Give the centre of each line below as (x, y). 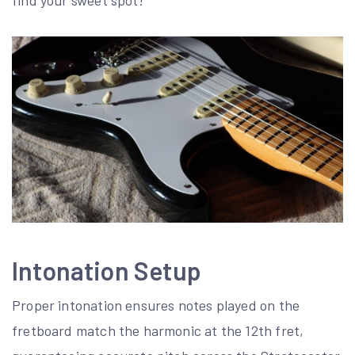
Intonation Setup (107, 271)
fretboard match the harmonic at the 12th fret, (158, 331)
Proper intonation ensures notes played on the (156, 305)
